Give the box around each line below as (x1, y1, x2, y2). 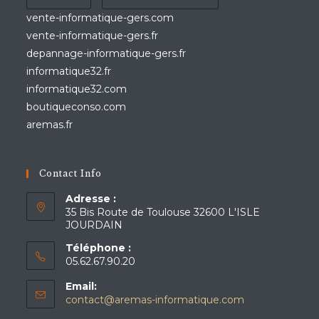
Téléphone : (66, 241, 132, 254)
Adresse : (66, 192, 117, 205)
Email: (66, 280, 98, 293)
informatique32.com (26, 83, 127, 95)
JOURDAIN (66, 219, 123, 231)
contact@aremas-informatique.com (66, 293, 245, 306)
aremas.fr (26, 118, 73, 131)
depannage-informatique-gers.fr (26, 47, 187, 60)
